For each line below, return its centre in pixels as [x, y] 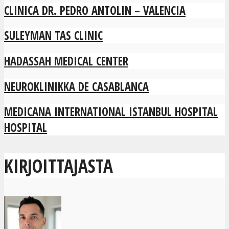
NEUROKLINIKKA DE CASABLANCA [76, 86]
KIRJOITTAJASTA [59, 166]
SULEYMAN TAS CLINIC [53, 36]
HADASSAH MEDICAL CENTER [66, 61]
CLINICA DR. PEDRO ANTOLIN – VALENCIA [95, 10]
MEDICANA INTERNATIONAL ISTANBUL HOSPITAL [111, 112]
